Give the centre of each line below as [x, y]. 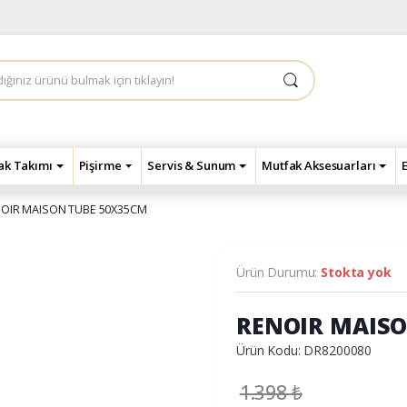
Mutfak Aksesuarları [319, 165]
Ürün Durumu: [279, 273]
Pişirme [100, 165]
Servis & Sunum [192, 165]
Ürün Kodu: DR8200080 [304, 351]
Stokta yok [356, 273]
